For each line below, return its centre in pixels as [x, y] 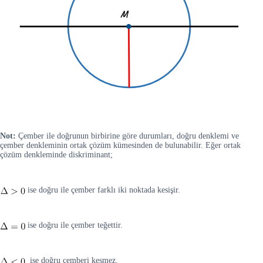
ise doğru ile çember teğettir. [74, 225]
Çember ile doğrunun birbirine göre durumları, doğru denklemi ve [127, 136]
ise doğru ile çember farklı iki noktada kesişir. [103, 190]
